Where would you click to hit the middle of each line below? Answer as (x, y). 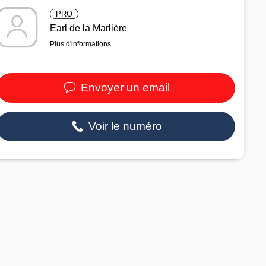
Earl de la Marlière (89, 28)
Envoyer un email (124, 87)
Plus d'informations (81, 44)
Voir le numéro (124, 126)
